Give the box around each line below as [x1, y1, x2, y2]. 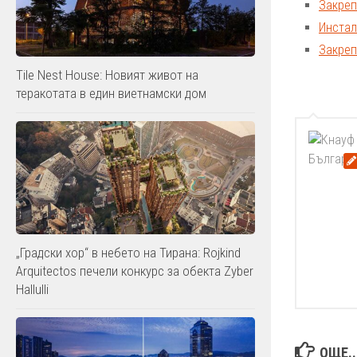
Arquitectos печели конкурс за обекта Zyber [16, 262, 253, 279]
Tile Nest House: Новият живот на [16, 67, 198, 84]
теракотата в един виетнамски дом [16, 85, 206, 102]
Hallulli [16, 280, 49, 297]
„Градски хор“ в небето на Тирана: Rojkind [16, 244, 241, 261]
